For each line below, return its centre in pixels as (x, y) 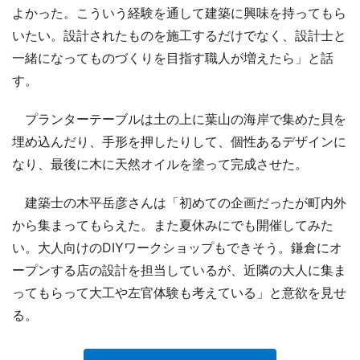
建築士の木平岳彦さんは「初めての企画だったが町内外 (179, 202)
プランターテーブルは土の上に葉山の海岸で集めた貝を (179, 119)
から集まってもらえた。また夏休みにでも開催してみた (173, 225)
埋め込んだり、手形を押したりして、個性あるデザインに (179, 141)
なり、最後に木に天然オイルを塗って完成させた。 (160, 164)
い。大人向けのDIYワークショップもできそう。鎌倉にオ (177, 247)
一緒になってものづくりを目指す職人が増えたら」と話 (173, 57)
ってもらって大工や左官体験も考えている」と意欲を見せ (179, 292)
